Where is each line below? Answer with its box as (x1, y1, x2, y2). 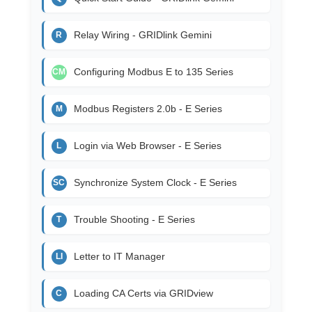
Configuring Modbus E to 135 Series (73, 66, 233, 78)
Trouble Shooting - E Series (73, 214, 195, 226)
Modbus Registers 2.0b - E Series (73, 103, 222, 115)
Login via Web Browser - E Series (73, 140, 221, 152)
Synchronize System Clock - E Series (73, 177, 237, 189)
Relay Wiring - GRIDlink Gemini (73, 29, 212, 41)
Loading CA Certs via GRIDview (73, 288, 213, 299)
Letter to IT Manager (73, 251, 165, 263)
